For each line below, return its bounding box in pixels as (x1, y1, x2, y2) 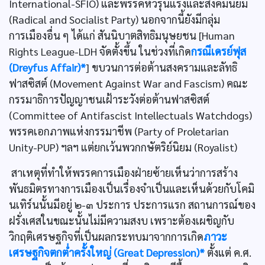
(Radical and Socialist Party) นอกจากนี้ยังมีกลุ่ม (9, 12, 220, 26)
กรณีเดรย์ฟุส (191, 44, 246, 58)
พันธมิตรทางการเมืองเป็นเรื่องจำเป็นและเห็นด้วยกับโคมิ (9, 182, 254, 195)
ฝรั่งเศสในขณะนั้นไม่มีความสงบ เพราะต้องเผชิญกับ (9, 214, 234, 227)
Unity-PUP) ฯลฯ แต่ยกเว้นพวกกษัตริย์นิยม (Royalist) (9, 140, 237, 154)
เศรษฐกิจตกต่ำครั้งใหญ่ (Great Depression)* (9, 245, 205, 259)
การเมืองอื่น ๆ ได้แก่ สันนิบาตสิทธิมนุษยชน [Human (9, 28, 235, 42)
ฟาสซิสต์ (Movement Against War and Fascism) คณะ (9, 76, 248, 90)
